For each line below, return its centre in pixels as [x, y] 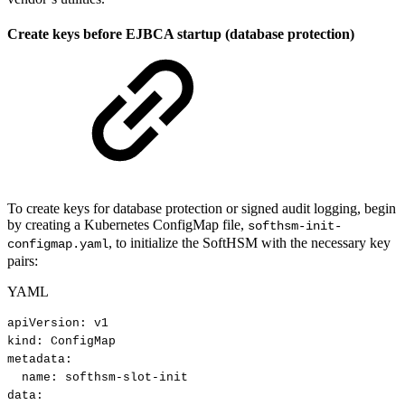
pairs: [23, 261]
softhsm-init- [295, 226]
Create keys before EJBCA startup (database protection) [181, 34]
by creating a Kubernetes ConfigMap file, [127, 225]
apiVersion [43, 323]
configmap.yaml [58, 245]
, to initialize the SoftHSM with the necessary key [250, 243]
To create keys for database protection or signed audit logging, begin [202, 209]
